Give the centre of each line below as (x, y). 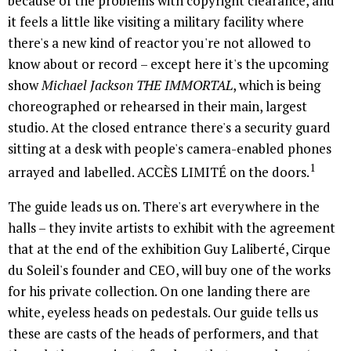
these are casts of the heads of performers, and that (163, 334)
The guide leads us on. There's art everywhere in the (164, 207)
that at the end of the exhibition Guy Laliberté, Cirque (169, 249)
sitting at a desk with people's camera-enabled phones (170, 149)
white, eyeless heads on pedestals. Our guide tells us (163, 313)
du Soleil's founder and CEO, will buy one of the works (169, 270)
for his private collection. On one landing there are (159, 291)
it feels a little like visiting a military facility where (156, 22)
